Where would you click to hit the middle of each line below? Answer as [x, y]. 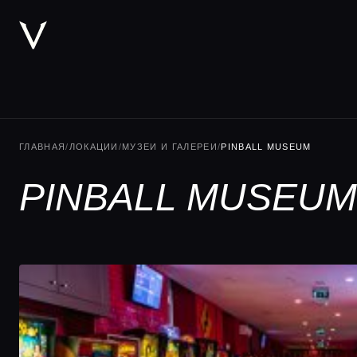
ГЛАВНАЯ [43, 147]
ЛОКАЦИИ [94, 147]
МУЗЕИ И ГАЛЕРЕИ [170, 147]
